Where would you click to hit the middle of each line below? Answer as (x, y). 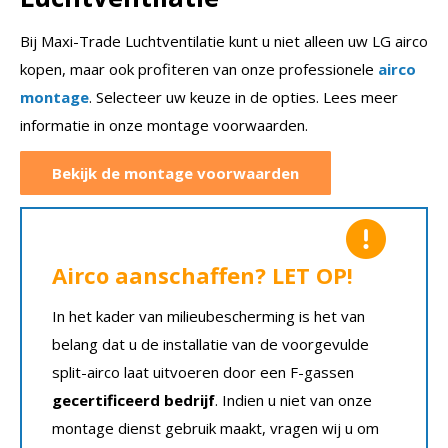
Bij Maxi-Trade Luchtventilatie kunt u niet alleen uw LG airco (224, 41)
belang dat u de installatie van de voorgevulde (210, 344)
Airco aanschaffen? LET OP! (202, 275)
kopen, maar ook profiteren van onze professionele (199, 69)
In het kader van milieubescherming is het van (208, 316)
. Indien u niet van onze (293, 400)
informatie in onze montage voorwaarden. (164, 125)
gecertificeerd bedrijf (133, 400)
